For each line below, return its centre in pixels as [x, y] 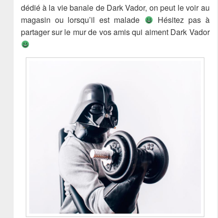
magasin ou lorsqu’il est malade [82, 20]
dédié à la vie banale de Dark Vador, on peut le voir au [115, 8]
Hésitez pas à [181, 20]
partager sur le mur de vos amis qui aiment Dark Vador [115, 32]
